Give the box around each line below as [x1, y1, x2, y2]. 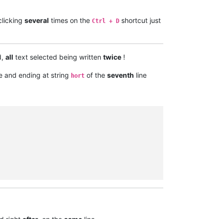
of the [85, 71, 107, 80]
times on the [49, 16, 92, 25]
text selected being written [13, 53, 103, 62]
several [24, 16, 49, 25]
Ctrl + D [92, 18, 119, 25]
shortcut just [119, 16, 161, 25]
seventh [107, 71, 134, 80]
